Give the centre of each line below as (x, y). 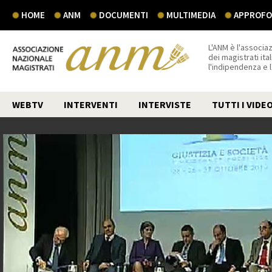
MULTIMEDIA (191, 15)
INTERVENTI (91, 104)
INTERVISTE (165, 104)
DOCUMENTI (124, 15)
